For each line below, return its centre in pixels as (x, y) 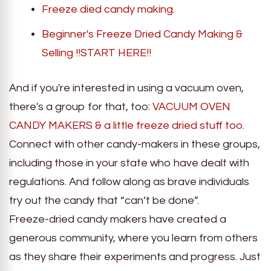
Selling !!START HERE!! (96, 53)
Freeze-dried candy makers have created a (118, 219)
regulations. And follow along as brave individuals (129, 181)
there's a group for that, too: (81, 106)
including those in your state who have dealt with (129, 163)
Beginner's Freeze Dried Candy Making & (142, 34)
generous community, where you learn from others (133, 238)
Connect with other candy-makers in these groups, (135, 144)
